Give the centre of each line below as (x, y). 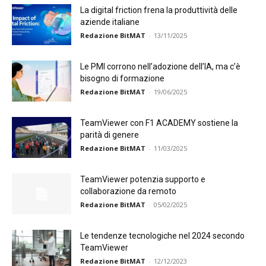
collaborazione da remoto (128, 191)
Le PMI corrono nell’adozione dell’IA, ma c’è (160, 66)
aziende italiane (110, 22)
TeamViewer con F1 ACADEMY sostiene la (159, 123)
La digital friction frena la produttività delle (159, 10)
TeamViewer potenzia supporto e (143, 179)
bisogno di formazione (122, 78)
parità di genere (110, 135)
